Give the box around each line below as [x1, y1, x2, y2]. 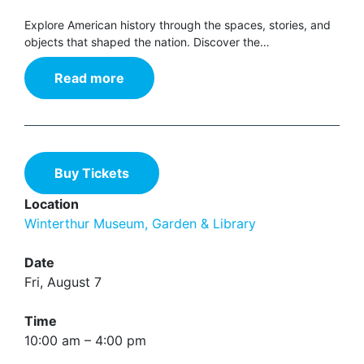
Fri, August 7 [24, 274, 102, 290]
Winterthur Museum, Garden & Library [24, 215, 256, 232]
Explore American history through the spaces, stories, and [24, 18, 331, 32]
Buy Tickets [54, 165, 129, 181]
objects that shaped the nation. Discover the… [24, 35, 270, 49]
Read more [54, 70, 124, 86]
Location [24, 196, 79, 212]
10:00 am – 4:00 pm [24, 332, 146, 349]
